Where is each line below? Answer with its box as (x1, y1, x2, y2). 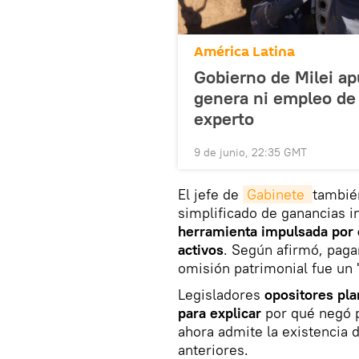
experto (194, 107, 254, 130)
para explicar (178, 303, 261, 322)
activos (178, 240, 224, 259)
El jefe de (178, 184, 243, 204)
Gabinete (247, 184, 309, 204)
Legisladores (178, 284, 260, 304)
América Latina (194, 41, 295, 62)
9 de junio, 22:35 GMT (194, 144, 307, 159)
